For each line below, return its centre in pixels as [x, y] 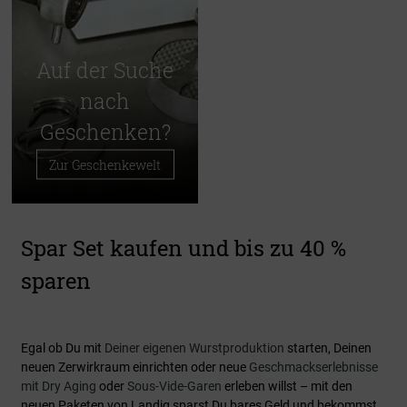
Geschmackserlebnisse [313, 367]
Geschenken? [105, 131]
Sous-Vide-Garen [174, 387]
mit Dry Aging [59, 387]
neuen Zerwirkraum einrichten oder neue [135, 367]
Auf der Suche [105, 69]
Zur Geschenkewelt [105, 164]
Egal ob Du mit [63, 348]
